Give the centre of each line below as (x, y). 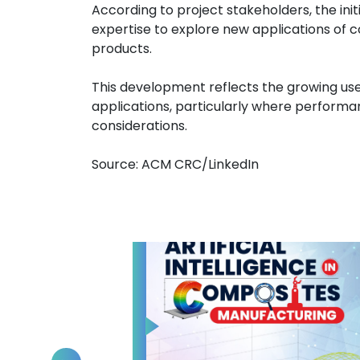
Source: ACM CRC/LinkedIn (175, 164)
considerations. (139, 126)
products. (122, 49)
